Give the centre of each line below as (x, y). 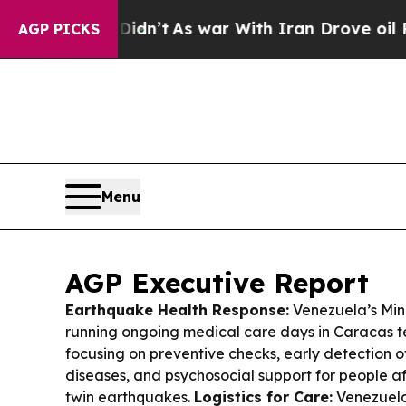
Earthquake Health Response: (177, 309)
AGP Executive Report (217, 282)
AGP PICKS (59, 29)
